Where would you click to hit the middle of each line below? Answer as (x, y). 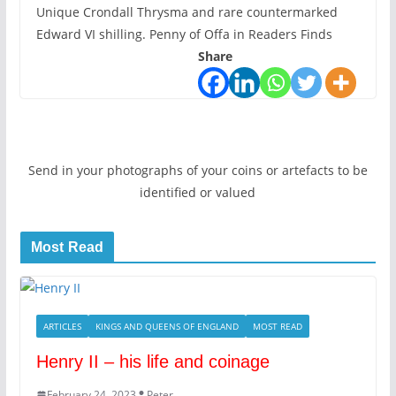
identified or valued (198, 193)
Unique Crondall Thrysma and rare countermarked (187, 12)
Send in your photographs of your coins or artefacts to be (198, 171)
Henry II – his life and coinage (152, 362)
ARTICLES (62, 327)
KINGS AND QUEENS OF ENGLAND (167, 327)
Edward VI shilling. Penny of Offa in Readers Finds (184, 34)
